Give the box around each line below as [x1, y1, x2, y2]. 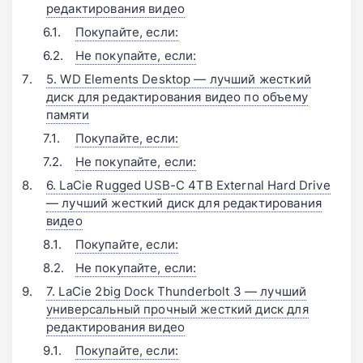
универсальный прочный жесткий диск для [46, 301, 309, 318]
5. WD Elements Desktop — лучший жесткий [46, 70, 311, 88]
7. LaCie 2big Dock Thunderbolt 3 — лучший [46, 283, 307, 301]
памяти [46, 106, 89, 124]
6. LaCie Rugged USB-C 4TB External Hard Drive [46, 177, 331, 194]
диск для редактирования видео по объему [46, 88, 308, 106]
